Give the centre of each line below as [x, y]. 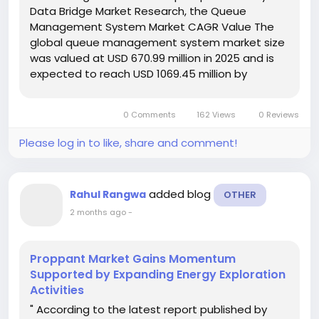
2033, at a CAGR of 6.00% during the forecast [149, 90]
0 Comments [149, 115]
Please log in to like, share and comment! [128, 143]
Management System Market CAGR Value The [152, 27]
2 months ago [98, 213]
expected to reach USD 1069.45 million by [138, 74]
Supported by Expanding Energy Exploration [158, 275]
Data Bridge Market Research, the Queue [138, 11]
